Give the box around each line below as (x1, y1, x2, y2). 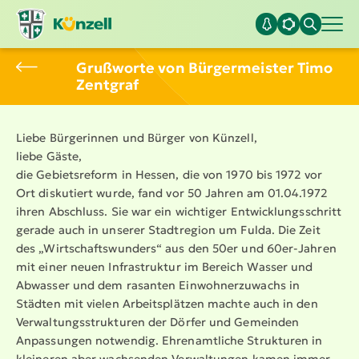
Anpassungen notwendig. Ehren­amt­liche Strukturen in (16, 333, 323, 348)
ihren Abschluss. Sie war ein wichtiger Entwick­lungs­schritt (16, 204, 342, 219)
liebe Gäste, (16, 148, 83, 163)
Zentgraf (75, 75, 139, 95)
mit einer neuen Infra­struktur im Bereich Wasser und (16, 259, 313, 274)
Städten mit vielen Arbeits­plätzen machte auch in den (16, 296, 318, 311)
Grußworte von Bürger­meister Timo (75, 58, 333, 78)
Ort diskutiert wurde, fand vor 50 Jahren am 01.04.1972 (16, 185, 327, 200)
